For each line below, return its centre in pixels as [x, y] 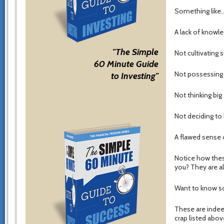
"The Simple [135, 52]
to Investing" [135, 76]
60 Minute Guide [126, 64]
